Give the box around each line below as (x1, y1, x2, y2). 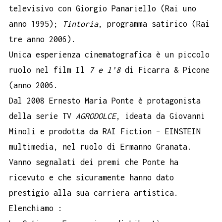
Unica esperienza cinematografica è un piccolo (9, 50, 210, 59)
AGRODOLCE (76, 111, 116, 120)
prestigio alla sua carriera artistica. (9, 188, 178, 197)
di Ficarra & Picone (120, 65, 210, 74)
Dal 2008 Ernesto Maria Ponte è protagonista (9, 96, 201, 105)
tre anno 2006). (9, 34, 76, 44)
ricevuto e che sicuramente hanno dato (9, 172, 174, 182)
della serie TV (9, 111, 76, 120)
